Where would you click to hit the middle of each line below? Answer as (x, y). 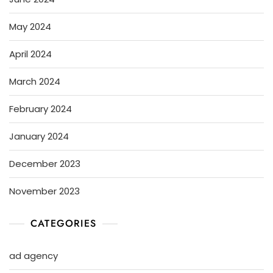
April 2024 (30, 54)
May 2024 (30, 26)
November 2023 (44, 191)
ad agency (34, 255)
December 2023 (45, 163)
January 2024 (39, 136)
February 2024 (41, 108)
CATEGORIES (63, 223)
